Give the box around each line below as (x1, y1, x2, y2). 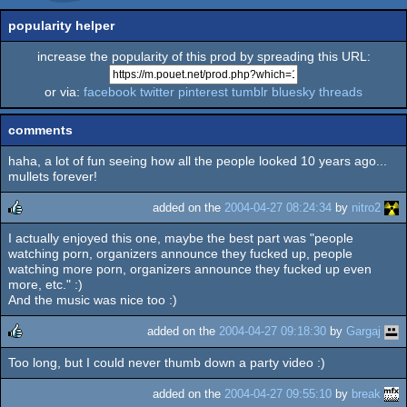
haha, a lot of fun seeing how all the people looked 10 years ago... (8, 154, 387, 168)
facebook (84, 84, 136, 99)
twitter (140, 84, 174, 99)
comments (8, 123, 73, 137)
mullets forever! (8, 169, 97, 184)
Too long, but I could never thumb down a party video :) (8, 354, 325, 370)
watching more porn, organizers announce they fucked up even (8, 262, 372, 277)
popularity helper (8, 18, 114, 33)
